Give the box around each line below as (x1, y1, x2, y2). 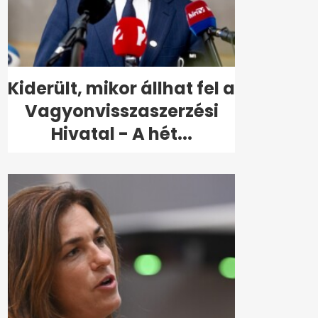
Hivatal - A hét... (50, 122, 192, 146)
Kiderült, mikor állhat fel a (8, 77, 235, 101)
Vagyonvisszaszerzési (24, 99, 219, 124)
